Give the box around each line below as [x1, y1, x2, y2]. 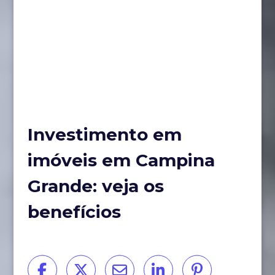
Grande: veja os [27, 175, 164, 196]
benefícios [27, 201, 121, 222]
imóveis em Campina [27, 149, 215, 171]
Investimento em [27, 123, 182, 145]
